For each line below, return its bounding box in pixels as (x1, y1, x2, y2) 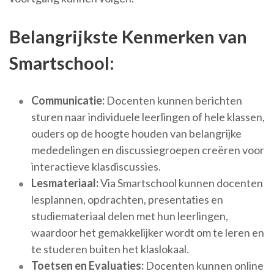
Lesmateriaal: (31, 176, 98, 190)
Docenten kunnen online (144, 259, 264, 272)
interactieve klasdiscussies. (31, 160, 161, 173)
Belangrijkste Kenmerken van (9, 26, 247, 47)
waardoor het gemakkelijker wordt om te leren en (31, 226, 264, 239)
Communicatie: (31, 94, 105, 107)
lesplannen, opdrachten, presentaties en (31, 193, 223, 206)
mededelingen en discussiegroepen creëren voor (31, 143, 264, 157)
